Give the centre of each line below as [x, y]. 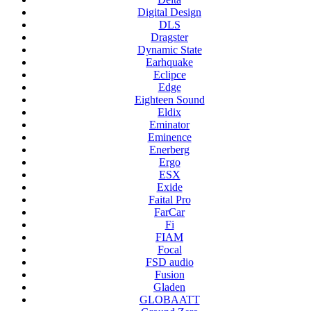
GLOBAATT [169, 300]
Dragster [169, 37]
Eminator [169, 125]
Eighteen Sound [169, 100]
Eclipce [169, 75]
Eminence [169, 137]
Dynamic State [169, 50]
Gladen [169, 287]
